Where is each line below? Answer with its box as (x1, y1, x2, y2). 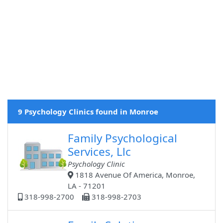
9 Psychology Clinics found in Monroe (18, 107, 158, 117)
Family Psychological (68, 130, 178, 146)
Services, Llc (68, 144, 131, 160)
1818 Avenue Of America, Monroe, (73, 170, 196, 180)
